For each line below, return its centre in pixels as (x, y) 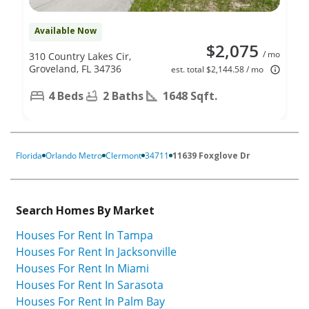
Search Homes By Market (85, 210)
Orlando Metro (74, 155)
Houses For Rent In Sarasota (90, 285)
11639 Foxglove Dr (211, 155)
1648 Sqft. (190, 96)
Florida (29, 155)
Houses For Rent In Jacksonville (96, 252)
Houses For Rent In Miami (82, 269)
